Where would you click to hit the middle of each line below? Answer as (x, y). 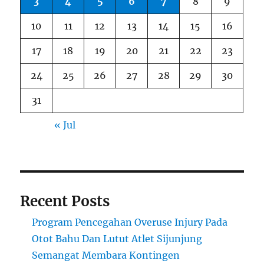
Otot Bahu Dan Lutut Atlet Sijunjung (117, 239)
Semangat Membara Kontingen (106, 255)
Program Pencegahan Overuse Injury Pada (130, 222)
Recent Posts (65, 202)
